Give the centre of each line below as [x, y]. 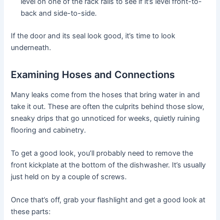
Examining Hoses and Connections [93, 74]
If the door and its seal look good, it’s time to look [93, 36]
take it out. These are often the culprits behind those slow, [108, 106]
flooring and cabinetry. [49, 130]
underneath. [31, 47]
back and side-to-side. [59, 13]
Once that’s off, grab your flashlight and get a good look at [108, 200]
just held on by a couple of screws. [69, 177]
